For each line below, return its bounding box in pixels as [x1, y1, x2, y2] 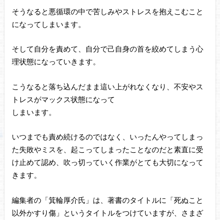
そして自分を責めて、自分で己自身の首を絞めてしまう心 [11, 44, 203, 54]
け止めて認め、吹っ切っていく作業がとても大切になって [11, 158, 203, 167]
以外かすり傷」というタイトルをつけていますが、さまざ [11, 208, 203, 218]
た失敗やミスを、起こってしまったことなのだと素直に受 [11, 145, 203, 154]
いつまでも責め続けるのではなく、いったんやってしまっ [11, 132, 203, 141]
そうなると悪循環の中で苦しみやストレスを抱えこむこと [11, 6, 203, 16]
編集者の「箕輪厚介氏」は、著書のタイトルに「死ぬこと [11, 195, 203, 205]
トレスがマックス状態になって [11, 94, 115, 104]
